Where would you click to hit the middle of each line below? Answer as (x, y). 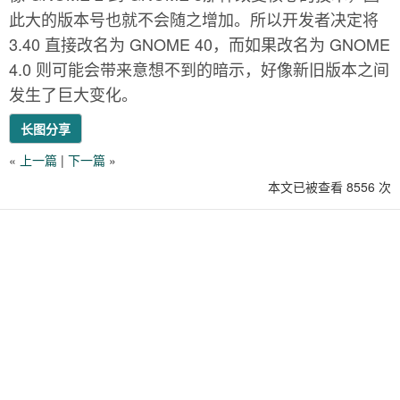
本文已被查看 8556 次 (329, 187)
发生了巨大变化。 (73, 94)
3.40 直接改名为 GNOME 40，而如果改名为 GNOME (200, 44)
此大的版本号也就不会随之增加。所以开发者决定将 (194, 19)
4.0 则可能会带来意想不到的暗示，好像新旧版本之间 (199, 69)
